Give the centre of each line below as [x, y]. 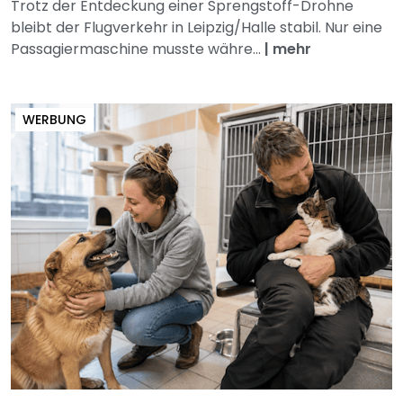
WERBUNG [54, 119]
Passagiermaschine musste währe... [138, 49]
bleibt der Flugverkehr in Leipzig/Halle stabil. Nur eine [197, 27]
